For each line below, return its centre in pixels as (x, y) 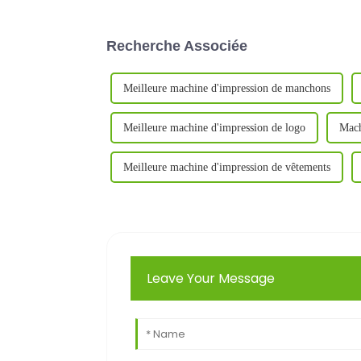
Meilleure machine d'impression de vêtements (227, 167)
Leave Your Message (211, 278)
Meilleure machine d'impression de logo (214, 127)
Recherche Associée (177, 46)
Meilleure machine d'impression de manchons (227, 88)
